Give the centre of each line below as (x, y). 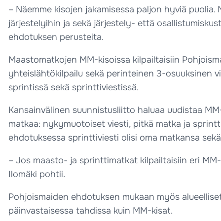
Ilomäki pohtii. (37, 174)
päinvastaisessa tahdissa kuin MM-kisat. (91, 211)
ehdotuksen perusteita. (56, 37)
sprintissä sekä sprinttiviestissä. (74, 87)
